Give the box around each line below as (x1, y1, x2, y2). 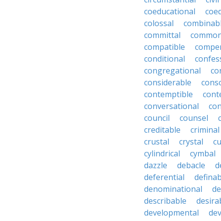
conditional (144, 53, 185, 64)
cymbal (190, 148, 216, 159)
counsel (180, 112, 208, 123)
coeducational (144, 6, 195, 17)
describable (144, 195, 186, 206)
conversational (144, 101, 199, 111)
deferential (144, 172, 184, 183)
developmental (144, 207, 199, 218)
